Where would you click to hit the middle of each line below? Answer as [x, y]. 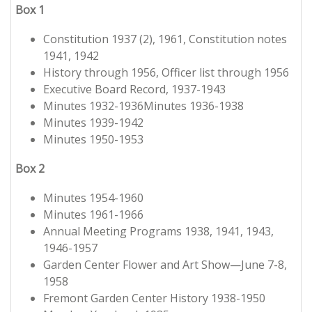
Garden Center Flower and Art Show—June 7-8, [165, 265]
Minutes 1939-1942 [93, 123]
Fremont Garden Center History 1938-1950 [154, 298]
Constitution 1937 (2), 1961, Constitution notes [165, 39]
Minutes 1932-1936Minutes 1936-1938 [143, 106]
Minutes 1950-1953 [95, 140]
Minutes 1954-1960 [93, 198]
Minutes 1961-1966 [93, 215]
